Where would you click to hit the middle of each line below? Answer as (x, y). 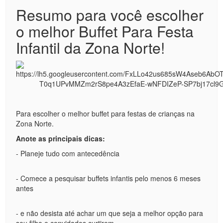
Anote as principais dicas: (61, 138)
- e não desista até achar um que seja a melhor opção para (110, 213)
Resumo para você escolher (110, 15)
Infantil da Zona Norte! (91, 48)
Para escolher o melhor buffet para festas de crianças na (106, 113)
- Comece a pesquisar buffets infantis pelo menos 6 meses (109, 178)
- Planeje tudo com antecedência (69, 153)
